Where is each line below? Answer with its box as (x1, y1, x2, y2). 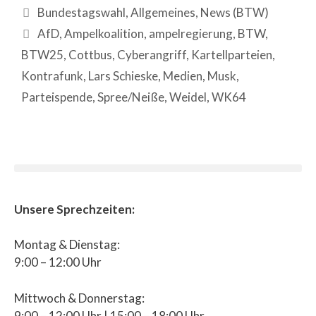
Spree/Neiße (97, 89, 164, 104)
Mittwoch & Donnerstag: (14, 290, 145, 305)
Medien (163, 68, 202, 83)
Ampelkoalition (64, 25, 145, 41)
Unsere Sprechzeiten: (14, 201, 135, 217)
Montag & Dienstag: (14, 237, 120, 253)
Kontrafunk (21, 68, 83, 83)
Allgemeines (130, 4, 196, 20)
